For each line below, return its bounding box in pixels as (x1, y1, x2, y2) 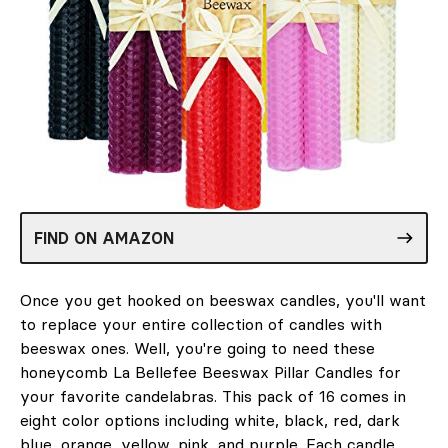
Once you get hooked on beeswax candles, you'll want (20, 289, 426, 310)
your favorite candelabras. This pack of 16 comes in (20, 385, 406, 406)
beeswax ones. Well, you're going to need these (20, 337, 375, 358)
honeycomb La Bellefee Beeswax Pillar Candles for (20, 361, 401, 382)
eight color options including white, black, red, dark (20, 409, 400, 430)
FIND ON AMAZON (34, 227, 174, 248)
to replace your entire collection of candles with (20, 313, 382, 334)
